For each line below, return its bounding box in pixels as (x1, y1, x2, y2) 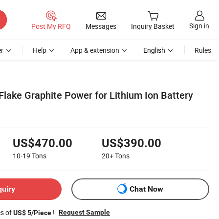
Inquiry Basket (131, 22, 175, 31)
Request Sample (59, 208, 110, 216)
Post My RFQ (31, 21, 71, 31)
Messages (86, 21, 116, 31)
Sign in (189, 21, 209, 31)
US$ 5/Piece (13, 208, 51, 217)
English (143, 45, 165, 55)
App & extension (70, 45, 119, 55)
